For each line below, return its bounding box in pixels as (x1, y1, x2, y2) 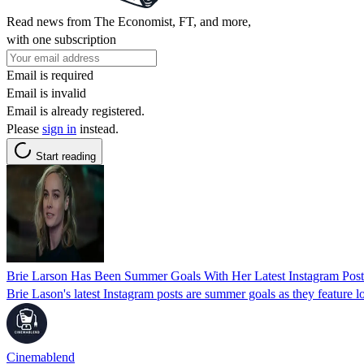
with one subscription (6, 32, 116, 46)
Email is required (6, 67, 93, 82)
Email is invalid (6, 85, 86, 100)
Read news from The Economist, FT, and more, (6, 14, 251, 28)
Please (6, 121, 42, 136)
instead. (76, 121, 119, 136)
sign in (42, 121, 76, 136)
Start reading (36, 149, 96, 162)
